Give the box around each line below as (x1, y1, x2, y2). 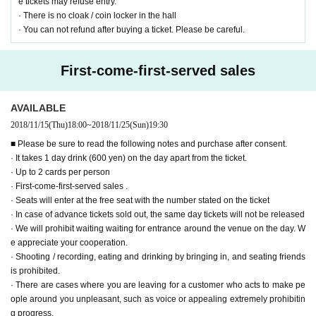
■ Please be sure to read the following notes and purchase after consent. (11, 138, 287, 149)
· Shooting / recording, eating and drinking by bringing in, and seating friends (11, 251, 305, 262)
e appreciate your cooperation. (11, 237, 128, 248)
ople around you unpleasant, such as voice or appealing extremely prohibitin (11, 293, 305, 304)
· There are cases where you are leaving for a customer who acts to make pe (11, 279, 305, 290)
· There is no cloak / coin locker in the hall (18, 10, 176, 20)
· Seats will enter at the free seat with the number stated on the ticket (11, 195, 269, 205)
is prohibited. (11, 265, 60, 276)
